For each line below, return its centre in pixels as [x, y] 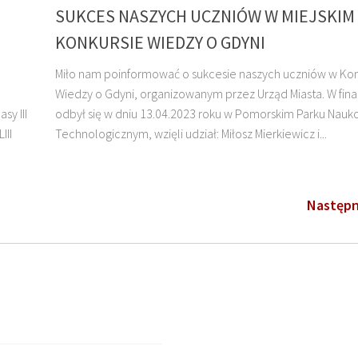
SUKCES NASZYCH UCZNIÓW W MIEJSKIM [205, 16]
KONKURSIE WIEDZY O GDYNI [160, 43]
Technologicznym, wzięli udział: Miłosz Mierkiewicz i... [191, 134]
